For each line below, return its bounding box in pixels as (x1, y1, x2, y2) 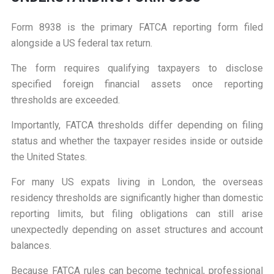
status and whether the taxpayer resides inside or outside (10, 135, 264, 147)
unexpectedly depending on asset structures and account (10, 224, 264, 236)
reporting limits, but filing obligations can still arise (10, 208, 264, 220)
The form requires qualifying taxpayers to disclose (10, 62, 264, 75)
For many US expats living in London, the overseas (10, 176, 264, 188)
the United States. (10, 151, 87, 163)
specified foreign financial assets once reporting (10, 78, 264, 91)
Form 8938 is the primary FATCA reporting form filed (10, 21, 264, 34)
